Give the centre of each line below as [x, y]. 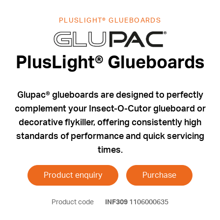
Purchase [159, 176]
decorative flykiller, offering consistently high [110, 123]
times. [110, 151]
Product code [73, 203]
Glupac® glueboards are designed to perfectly [110, 96]
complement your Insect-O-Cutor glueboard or [110, 109]
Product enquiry [73, 176]
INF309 [116, 203]
